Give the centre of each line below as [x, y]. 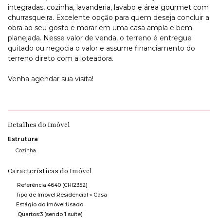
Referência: [32, 185]
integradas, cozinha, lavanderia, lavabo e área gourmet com [108, 7]
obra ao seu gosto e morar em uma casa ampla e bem [100, 27]
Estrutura [23, 139]
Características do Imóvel [50, 171]
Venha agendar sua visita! [51, 79]
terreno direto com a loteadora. [61, 58]
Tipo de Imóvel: [36, 195]
